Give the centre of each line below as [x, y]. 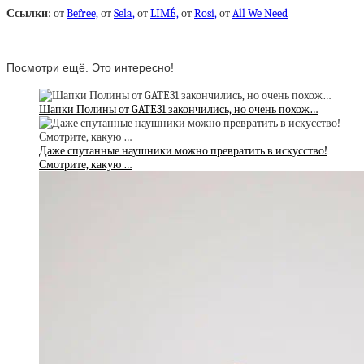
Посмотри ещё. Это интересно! [90, 67]
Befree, [82, 13]
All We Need [260, 13]
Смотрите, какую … [86, 165]
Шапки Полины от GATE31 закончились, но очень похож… [179, 110]
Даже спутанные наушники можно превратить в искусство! [183, 151]
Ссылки [27, 13]
